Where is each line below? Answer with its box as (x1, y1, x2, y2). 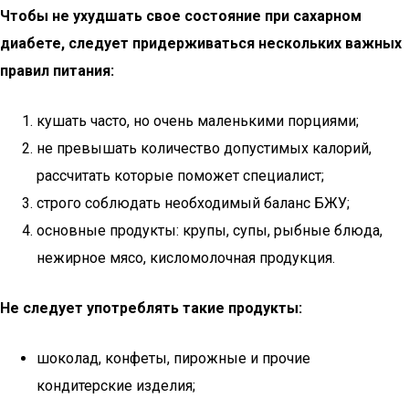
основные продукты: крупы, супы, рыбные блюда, (37, 222, 383, 239)
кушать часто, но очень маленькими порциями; (37, 112, 359, 130)
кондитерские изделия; (37, 377, 195, 394)
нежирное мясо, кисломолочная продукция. (37, 249, 335, 267)
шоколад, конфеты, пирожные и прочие (37, 350, 310, 367)
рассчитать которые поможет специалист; (37, 167, 324, 184)
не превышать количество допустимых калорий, (37, 140, 372, 157)
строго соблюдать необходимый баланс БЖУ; (37, 194, 350, 212)
